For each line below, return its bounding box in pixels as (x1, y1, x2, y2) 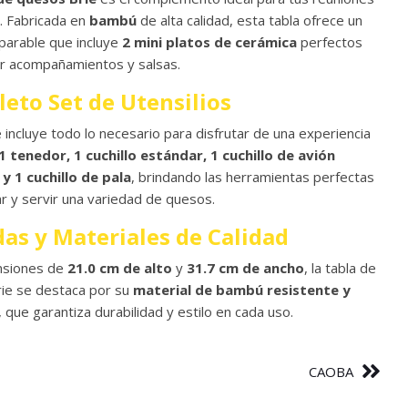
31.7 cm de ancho (187, 259, 304, 277)
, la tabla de (304, 259, 376, 277)
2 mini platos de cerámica (122, 33, 297, 51)
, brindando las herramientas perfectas (131, 168, 374, 186)
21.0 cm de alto (67, 259, 172, 277)
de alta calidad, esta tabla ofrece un (137, 11, 362, 29)
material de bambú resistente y (133, 280, 351, 299)
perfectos (297, 33, 362, 51)
